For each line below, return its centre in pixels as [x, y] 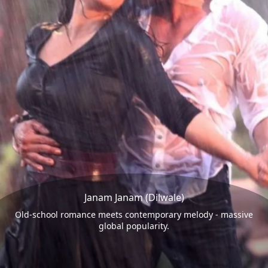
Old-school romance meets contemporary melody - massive [134, 215]
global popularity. [134, 226]
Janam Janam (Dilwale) [134, 198]
